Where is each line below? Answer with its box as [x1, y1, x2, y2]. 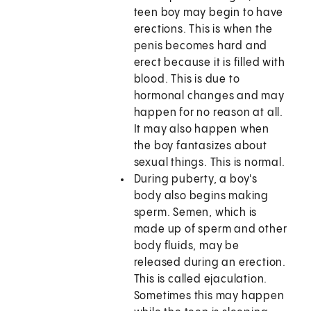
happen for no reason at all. [133, 107, 284, 119]
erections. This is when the [133, 24, 274, 36]
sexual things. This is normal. [133, 157, 285, 169]
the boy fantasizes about [133, 140, 267, 153]
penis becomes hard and [133, 40, 268, 53]
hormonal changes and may [133, 90, 285, 103]
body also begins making [133, 190, 269, 203]
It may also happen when [133, 124, 270, 136]
